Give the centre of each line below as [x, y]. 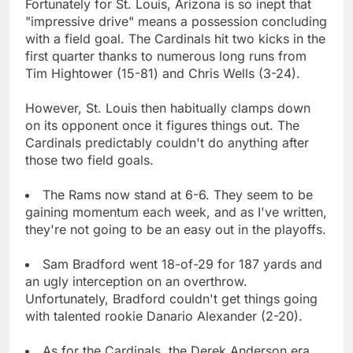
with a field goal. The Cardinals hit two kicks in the [175, 38]
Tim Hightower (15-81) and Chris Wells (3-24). [163, 73]
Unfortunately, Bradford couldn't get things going [171, 298]
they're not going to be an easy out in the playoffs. [176, 229]
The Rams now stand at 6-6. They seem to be [178, 194]
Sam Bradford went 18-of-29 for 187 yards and [182, 264]
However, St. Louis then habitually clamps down [168, 108]
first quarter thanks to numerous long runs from [166, 56]
